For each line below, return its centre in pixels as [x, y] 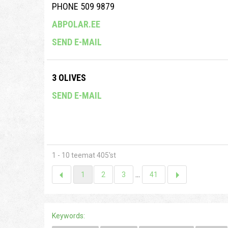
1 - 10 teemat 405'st [84, 155]
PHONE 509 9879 [83, 7]
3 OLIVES [69, 78]
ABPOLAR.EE [76, 24]
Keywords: [68, 216]
